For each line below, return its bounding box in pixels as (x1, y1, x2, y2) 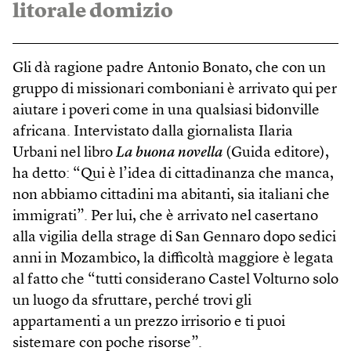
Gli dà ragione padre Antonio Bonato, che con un (13, 61, 326, 77)
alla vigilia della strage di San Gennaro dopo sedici (13, 230, 336, 246)
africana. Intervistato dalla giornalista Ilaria (13, 125, 293, 140)
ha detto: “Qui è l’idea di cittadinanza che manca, (13, 167, 334, 183)
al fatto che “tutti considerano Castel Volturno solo (13, 273, 338, 288)
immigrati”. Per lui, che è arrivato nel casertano (13, 209, 318, 225)
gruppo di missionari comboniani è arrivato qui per (13, 82, 337, 98)
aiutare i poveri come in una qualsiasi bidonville (13, 103, 320, 119)
